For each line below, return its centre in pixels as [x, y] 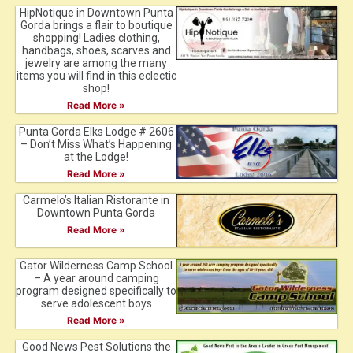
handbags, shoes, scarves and [96, 50]
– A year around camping [96, 279]
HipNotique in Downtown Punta [96, 12]
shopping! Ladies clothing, [96, 37]
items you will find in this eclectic [96, 75]
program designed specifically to [96, 291]
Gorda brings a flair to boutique [96, 25]
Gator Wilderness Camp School [96, 266]
